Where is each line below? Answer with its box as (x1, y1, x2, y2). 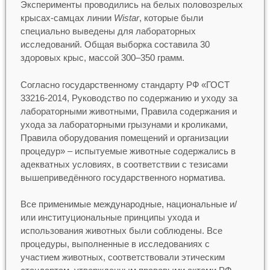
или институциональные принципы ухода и (20, 212, 199, 223)
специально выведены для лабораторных (20, 26, 196, 37)
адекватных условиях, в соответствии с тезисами (20, 159, 228, 169)
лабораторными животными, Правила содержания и (20, 105, 237, 116)
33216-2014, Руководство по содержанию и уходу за (20, 92, 237, 103)
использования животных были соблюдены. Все (20, 225, 222, 236)
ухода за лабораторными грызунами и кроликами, (20, 119, 228, 130)
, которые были (139, 13, 203, 24)
